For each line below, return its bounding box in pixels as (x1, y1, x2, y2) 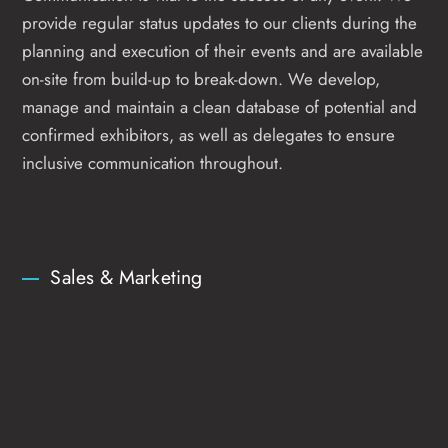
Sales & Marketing (50, 262, 203, 291)
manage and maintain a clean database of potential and (22, 94, 418, 119)
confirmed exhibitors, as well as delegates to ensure (22, 122, 396, 147)
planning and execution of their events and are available (22, 38, 424, 63)
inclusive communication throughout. (22, 150, 284, 175)
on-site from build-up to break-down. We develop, (22, 66, 381, 91)
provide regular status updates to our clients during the (22, 10, 418, 35)
